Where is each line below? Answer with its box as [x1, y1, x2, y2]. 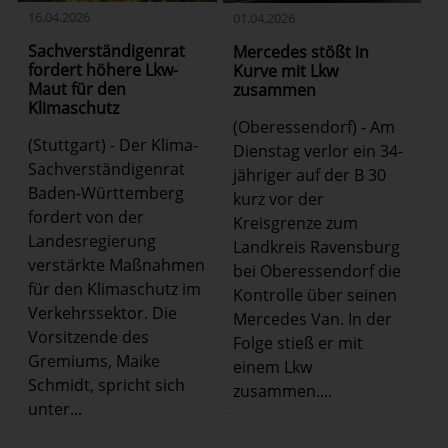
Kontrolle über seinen [232, 283, 397, 306]
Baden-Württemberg [28, 182, 185, 205]
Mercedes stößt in [232, 40, 369, 63]
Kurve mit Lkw [232, 59, 338, 82]
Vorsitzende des [28, 326, 150, 349]
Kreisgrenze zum [232, 211, 358, 234]
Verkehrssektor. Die [28, 302, 178, 325]
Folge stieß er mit [232, 331, 363, 354]
